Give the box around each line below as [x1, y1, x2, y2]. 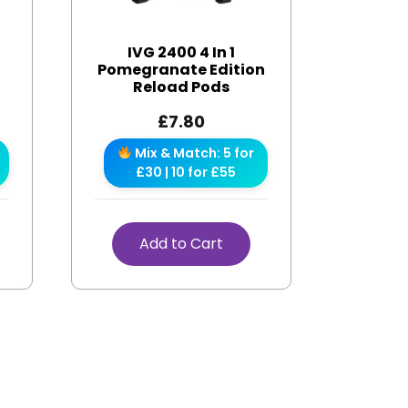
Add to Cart [138, 232, 223, 254]
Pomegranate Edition [97, 58, 265, 80]
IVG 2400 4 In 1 [127, 41, 235, 63]
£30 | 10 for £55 [135, 162, 236, 181]
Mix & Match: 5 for [131, 143, 254, 162]
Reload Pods [132, 76, 229, 97]
